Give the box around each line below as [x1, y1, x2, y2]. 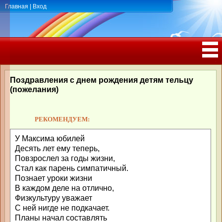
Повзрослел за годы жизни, [15, 154, 115, 163]
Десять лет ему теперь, [15, 144, 100, 153]
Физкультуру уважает [15, 194, 92, 202]
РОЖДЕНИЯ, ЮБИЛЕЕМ [124, 69, 186, 75]
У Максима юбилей [15, 134, 85, 143]
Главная [5, 3, 28, 10]
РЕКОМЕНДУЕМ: [35, 115, 90, 123]
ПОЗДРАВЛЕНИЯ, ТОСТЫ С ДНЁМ [124, 60, 214, 66]
